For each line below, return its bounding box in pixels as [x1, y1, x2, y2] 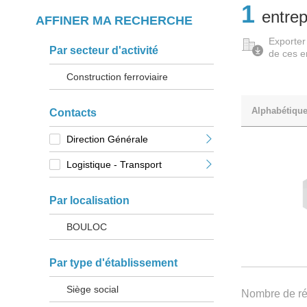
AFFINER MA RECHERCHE [36, 14, 193, 28]
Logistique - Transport [66, 159, 162, 171]
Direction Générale [66, 134, 148, 145]
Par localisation [49, 195, 130, 207]
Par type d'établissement [49, 257, 177, 269]
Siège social [66, 284, 119, 295]
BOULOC [66, 221, 107, 233]
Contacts [49, 107, 97, 119]
